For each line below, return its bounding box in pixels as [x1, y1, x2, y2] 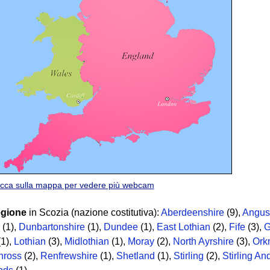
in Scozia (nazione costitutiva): [27, 207, 161, 218]
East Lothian [157, 221, 210, 232]
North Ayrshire [173, 236, 234, 246]
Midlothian [64, 236, 109, 246]
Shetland [116, 250, 155, 261]
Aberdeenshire [161, 207, 224, 218]
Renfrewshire [40, 250, 98, 261]
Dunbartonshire [19, 221, 85, 232]
